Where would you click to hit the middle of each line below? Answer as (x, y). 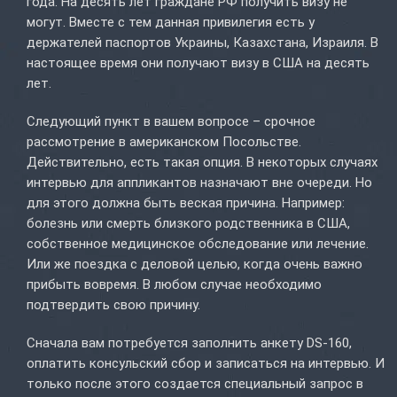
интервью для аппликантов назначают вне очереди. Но (199, 183)
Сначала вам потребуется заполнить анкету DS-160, (189, 343)
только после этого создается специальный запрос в (195, 384)
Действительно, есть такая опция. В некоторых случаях (202, 163)
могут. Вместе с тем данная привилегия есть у (171, 23)
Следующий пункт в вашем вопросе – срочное (171, 122)
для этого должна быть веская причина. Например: (186, 203)
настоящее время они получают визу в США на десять (198, 63)
